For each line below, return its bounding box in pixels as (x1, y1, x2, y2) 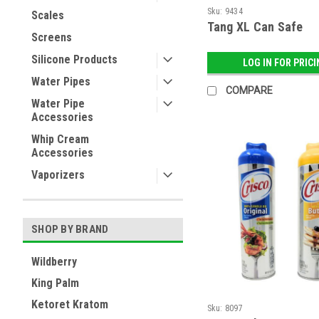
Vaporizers (31, 168, 85, 182)
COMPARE (225, 85, 273, 97)
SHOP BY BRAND (31, 223, 109, 236)
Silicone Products (31, 53, 117, 66)
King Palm (31, 276, 79, 290)
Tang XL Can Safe (206, 19, 303, 35)
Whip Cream (31, 132, 89, 146)
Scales (31, 9, 64, 22)
